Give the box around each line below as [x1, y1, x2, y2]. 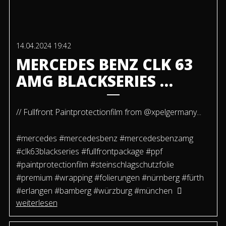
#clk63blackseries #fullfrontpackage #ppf [16, 146, 162, 157]
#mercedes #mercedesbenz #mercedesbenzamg [16, 133, 193, 144]
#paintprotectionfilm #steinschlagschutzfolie [16, 159, 174, 171]
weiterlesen [16, 197, 58, 209]
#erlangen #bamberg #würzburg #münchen [16, 185, 173, 197]
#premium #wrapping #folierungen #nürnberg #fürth [16, 172, 204, 184]
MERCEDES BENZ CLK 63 [16, 54, 193, 75]
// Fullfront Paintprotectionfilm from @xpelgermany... [16, 106, 201, 118]
